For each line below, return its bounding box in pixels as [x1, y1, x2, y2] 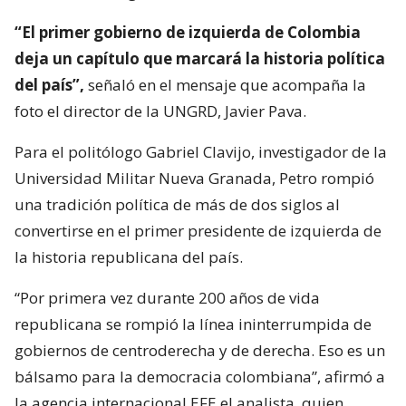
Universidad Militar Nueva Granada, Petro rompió [14, 168, 374, 189]
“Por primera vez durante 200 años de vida [14, 287, 320, 309]
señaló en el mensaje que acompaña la [84, 74, 366, 96]
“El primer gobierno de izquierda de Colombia [14, 22, 361, 43]
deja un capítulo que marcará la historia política [14, 48, 385, 70]
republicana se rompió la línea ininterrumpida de [14, 314, 372, 335]
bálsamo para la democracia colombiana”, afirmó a [14, 366, 385, 388]
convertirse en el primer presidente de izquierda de [14, 220, 382, 242]
